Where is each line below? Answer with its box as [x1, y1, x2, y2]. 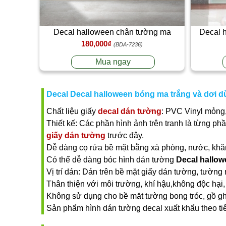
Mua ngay [95, 57, 131, 66]
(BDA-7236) [114, 41, 143, 47]
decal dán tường [98, 106, 161, 116]
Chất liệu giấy [46, 106, 98, 116]
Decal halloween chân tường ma [53, 27, 171, 36]
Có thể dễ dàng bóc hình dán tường [46, 155, 176, 164]
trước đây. [105, 131, 144, 140]
